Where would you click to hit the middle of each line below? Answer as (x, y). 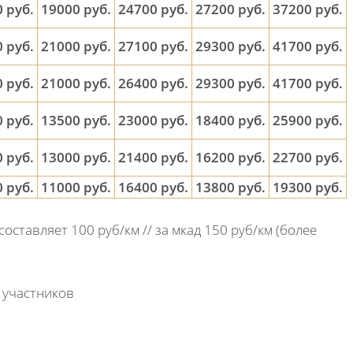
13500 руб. (76, 120)
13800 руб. (230, 187)
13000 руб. (76, 157)
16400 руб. (153, 187)
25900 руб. (308, 120)
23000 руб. (153, 120)
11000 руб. (76, 187)
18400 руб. (230, 120)
